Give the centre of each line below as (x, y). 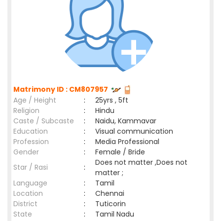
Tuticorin (112, 204)
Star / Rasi (31, 167)
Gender (26, 152)
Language (30, 183)
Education (31, 131)
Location (28, 193)
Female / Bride (122, 152)
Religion (26, 110)
